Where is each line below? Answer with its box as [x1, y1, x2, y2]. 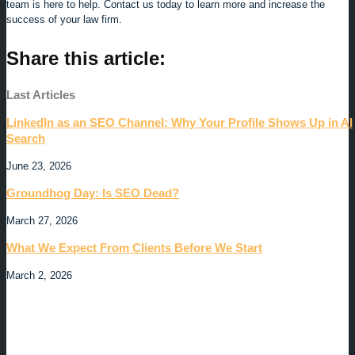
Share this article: [6, 48, 166, 70]
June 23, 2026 [6, 160, 71, 173]
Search [6, 132, 45, 146]
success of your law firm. [6, 13, 122, 26]
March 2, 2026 [6, 269, 72, 282]
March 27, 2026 [6, 215, 78, 227]
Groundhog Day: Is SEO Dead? [6, 186, 179, 200]
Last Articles [6, 88, 75, 102]
